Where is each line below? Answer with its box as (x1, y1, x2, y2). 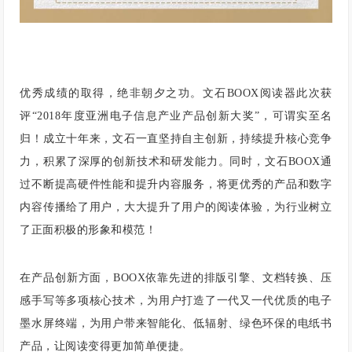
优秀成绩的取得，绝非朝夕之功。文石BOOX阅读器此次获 (20, 86, 332, 99)
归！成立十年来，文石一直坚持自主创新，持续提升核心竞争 (20, 132, 332, 145)
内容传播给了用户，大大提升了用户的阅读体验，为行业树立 (20, 200, 332, 213)
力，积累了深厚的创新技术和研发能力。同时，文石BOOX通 (20, 155, 332, 167)
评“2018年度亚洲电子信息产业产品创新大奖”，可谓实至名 (20, 109, 332, 122)
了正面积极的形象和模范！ (20, 223, 157, 236)
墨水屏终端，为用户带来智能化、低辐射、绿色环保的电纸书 (20, 317, 332, 329)
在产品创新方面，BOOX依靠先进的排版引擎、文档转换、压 (20, 271, 332, 284)
